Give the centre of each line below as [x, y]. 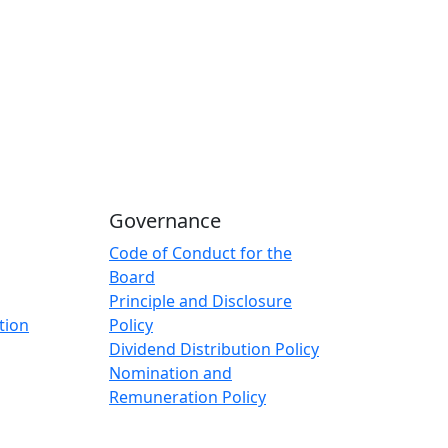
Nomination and [170, 373]
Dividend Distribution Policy [214, 349]
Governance [165, 220]
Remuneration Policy [187, 397]
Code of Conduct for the [200, 253]
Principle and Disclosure [200, 301]
